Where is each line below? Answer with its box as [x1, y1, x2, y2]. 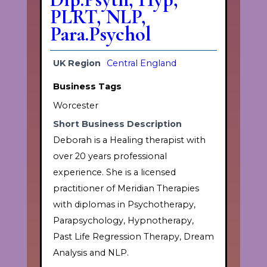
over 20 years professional [52, 150, 167, 162]
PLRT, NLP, [49, 4, 146, 29]
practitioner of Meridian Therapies [52, 182, 199, 194]
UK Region [52, 57, 101, 69]
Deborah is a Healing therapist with [52, 134, 206, 145]
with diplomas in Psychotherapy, [52, 198, 195, 210]
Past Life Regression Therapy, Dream [52, 231, 214, 242]
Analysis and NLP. [52, 247, 129, 258]
